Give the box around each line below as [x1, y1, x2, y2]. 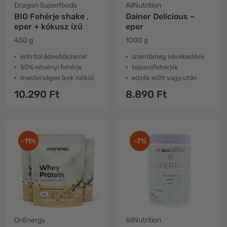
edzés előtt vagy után [132, 74, 197, 82]
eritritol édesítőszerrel [20, 53, 87, 60]
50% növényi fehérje [20, 63, 82, 71]
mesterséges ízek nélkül [20, 74, 94, 82]
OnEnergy [14, 216, 46, 224]
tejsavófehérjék [132, 63, 178, 71]
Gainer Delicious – [126, 12, 195, 21]
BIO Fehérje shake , [14, 12, 89, 21]
